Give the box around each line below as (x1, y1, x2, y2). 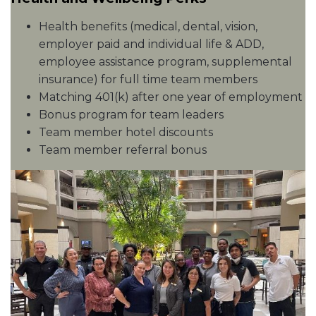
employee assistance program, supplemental (39, 55, 292, 68)
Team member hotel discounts (39, 126, 213, 139)
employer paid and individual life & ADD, (39, 37, 264, 51)
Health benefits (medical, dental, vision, (39, 20, 257, 33)
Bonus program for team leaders (39, 108, 224, 121)
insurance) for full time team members (39, 73, 257, 86)
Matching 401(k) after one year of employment (39, 90, 303, 104)
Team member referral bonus (39, 143, 207, 157)
